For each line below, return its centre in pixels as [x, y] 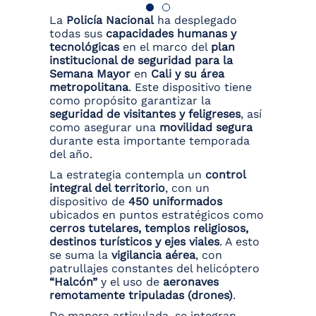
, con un [187, 188]
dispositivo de [89, 202]
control [225, 175]
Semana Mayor [90, 74]
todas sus [78, 34]
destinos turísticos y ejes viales [134, 242]
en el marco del [165, 47]
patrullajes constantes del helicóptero [154, 269]
